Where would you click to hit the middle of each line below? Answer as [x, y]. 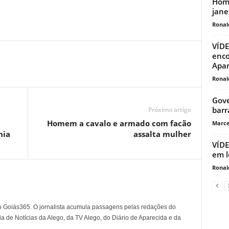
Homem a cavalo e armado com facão [119, 123]
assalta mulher [162, 134]
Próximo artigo [169, 109]
